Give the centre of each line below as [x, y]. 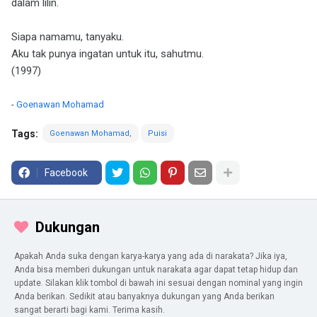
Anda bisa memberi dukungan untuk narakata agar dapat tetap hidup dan [156, 270]
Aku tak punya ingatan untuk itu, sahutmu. [108, 54]
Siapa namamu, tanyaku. [68, 37]
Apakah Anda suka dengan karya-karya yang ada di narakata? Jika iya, [151, 256]
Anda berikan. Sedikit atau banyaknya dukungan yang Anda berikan [144, 296]
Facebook [66, 173]
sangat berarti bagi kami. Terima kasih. [90, 310]
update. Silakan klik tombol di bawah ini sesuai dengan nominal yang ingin [158, 283]
